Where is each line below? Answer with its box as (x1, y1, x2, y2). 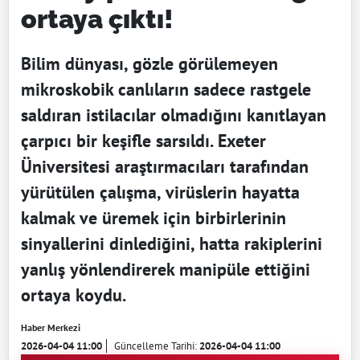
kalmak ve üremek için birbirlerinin (21, 207, 286, 230)
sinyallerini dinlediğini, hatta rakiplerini (21, 232, 322, 256)
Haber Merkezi (21, 321, 80, 334)
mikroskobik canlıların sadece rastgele (21, 78, 311, 101)
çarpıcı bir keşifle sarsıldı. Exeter (21, 129, 266, 153)
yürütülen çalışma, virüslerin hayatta (21, 181, 300, 204)
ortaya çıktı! (21, 4, 174, 35)
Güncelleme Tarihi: (114, 339, 199, 354)
